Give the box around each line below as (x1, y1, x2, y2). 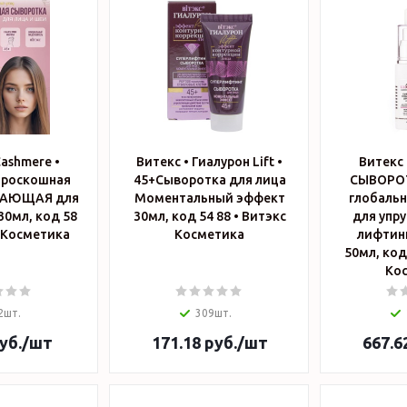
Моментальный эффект (134, 191, 285, 205)
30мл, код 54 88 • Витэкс (133, 209, 242, 223)
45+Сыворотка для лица (133, 173, 286, 187)
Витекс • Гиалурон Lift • (136, 154, 283, 169)
